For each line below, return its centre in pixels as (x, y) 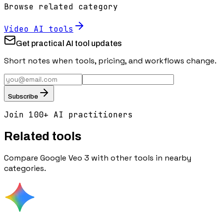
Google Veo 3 (65, 158)
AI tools (51, 29)
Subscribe (23, 97)
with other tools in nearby (140, 158)
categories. (25, 168)
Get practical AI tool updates (69, 44)
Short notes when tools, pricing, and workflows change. (110, 61)
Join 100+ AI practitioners (68, 115)
